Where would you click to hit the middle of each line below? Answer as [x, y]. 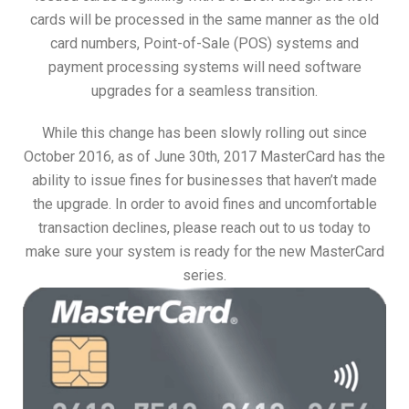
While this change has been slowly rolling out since [204, 133]
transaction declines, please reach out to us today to [204, 228]
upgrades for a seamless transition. [204, 91]
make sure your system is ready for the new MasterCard [204, 252]
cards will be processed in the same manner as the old [204, 20]
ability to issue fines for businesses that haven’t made [204, 181]
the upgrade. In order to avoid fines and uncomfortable [204, 204]
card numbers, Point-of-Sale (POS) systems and [204, 44]
